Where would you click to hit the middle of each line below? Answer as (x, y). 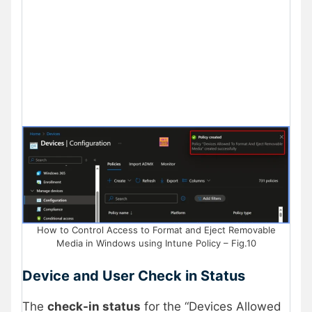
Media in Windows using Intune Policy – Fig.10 (156, 243)
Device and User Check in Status (134, 276)
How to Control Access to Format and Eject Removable (156, 229)
